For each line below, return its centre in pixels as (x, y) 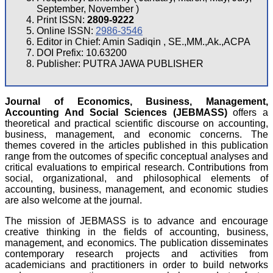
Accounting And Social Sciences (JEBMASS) (119, 113)
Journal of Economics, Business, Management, (136, 102)
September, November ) (88, 9)
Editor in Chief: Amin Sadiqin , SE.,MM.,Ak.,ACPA (144, 42)
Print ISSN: (62, 20)
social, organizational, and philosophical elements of (136, 179)
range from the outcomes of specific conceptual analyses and (136, 157)
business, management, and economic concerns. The (136, 135)
